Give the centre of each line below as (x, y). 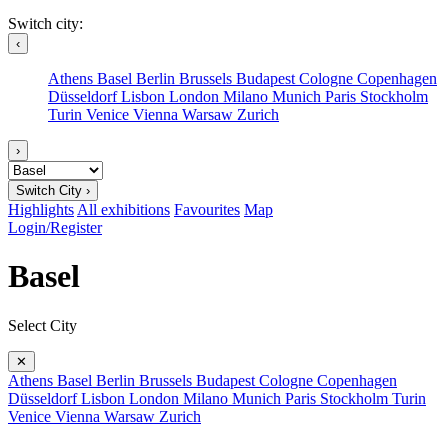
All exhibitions (123, 209)
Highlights (41, 209)
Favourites (207, 209)
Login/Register (55, 227)
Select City (42, 325)
